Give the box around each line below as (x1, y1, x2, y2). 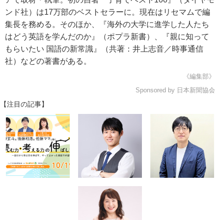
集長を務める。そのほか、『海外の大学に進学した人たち (5, 20, 209, 28)
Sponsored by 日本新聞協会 (136, 86, 215, 94)
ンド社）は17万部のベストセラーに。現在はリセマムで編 (5, 8, 210, 16)
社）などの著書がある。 (5, 57, 91, 65)
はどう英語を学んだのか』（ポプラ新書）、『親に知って (5, 32, 209, 41)
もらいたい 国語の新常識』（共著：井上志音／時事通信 (5, 45, 203, 53)
